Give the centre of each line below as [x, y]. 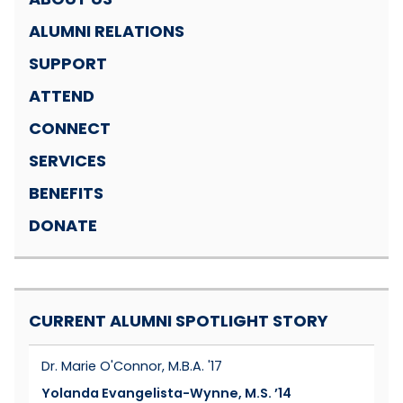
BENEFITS [66, 193]
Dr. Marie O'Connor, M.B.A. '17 [132, 367]
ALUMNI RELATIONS [107, 31]
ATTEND [62, 96]
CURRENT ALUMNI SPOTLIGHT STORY [179, 321]
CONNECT [70, 129]
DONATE [63, 226]
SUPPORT [68, 64]
